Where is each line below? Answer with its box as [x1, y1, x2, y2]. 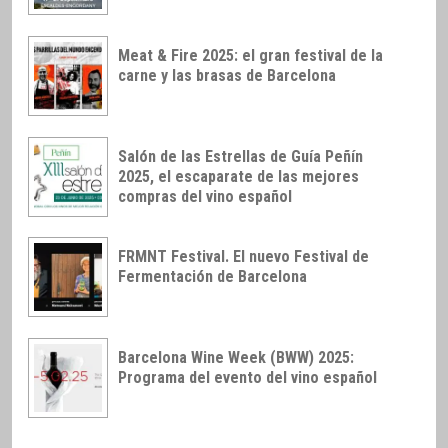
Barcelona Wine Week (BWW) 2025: [118, 348, 354, 368]
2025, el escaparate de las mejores [118, 166, 359, 186]
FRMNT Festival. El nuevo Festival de [118, 247, 369, 267]
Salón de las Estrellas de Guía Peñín [118, 146, 363, 166]
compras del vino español [118, 186, 292, 206]
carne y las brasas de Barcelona [118, 65, 336, 85]
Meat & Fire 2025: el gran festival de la [118, 45, 383, 65]
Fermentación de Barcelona [118, 267, 307, 287]
